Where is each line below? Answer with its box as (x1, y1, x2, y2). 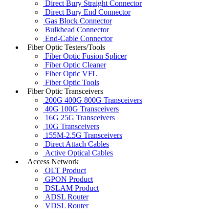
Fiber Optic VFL (43, 69, 97, 78)
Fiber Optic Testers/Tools (23, 43, 105, 51)
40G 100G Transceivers (43, 104, 119, 113)
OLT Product (43, 166, 86, 175)
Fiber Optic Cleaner (43, 60, 106, 69)
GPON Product (43, 175, 93, 183)
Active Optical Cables (43, 148, 113, 157)
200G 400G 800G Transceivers (43, 95, 142, 104)
